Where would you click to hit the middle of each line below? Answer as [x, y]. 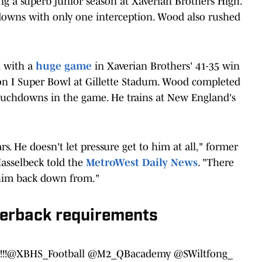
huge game [62, 66]
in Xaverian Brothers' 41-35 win [166, 66]
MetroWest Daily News [142, 162]
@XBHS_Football [46, 254]
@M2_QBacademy [129, 254]
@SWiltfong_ [203, 254]
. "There [216, 162]
